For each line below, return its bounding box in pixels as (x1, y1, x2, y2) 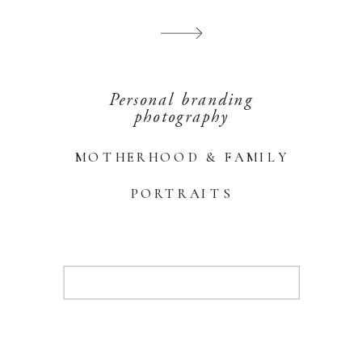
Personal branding (108, 89, 254, 112)
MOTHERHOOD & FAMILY (75, 149, 289, 166)
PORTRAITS (130, 185, 234, 202)
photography (133, 106, 229, 128)
